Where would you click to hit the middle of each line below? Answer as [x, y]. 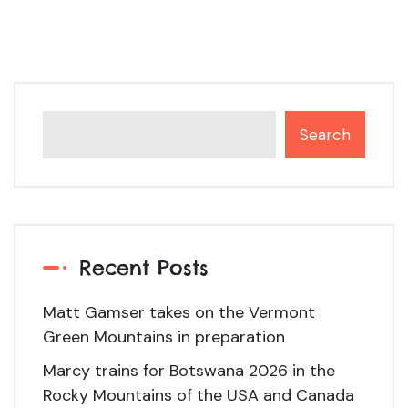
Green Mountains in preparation [164, 337]
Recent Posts [144, 267]
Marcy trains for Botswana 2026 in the [189, 370]
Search [325, 134]
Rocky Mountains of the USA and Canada [199, 395]
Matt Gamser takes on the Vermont [179, 312]
